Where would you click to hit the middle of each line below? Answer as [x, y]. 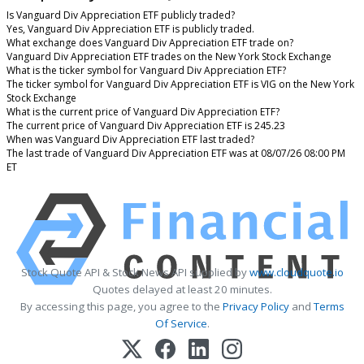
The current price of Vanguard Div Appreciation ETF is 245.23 [146, 125]
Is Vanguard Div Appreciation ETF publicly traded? [121, 15]
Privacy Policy [256, 306]
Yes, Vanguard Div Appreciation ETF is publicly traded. [130, 28]
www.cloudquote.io [296, 272]
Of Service [181, 323]
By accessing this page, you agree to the [121, 306]
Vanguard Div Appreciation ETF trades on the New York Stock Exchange [169, 56]
